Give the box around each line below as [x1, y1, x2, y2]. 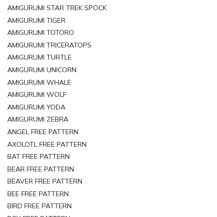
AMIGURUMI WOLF [7, 90, 66, 99]
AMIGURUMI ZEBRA [7, 115, 68, 124]
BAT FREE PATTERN [7, 152, 70, 161]
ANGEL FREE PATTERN [7, 127, 78, 136]
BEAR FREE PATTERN [7, 164, 74, 173]
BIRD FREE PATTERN [7, 201, 72, 211]
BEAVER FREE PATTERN [7, 177, 82, 186]
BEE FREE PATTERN [7, 189, 69, 198]
